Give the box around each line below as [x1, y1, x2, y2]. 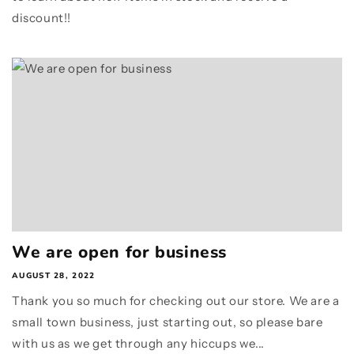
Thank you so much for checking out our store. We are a [12, 293, 340, 308]
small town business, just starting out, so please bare [12, 314, 323, 330]
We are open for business [12, 241, 228, 263]
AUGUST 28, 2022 [12, 270, 96, 281]
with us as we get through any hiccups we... [12, 336, 265, 351]
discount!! [12, 10, 71, 25]
